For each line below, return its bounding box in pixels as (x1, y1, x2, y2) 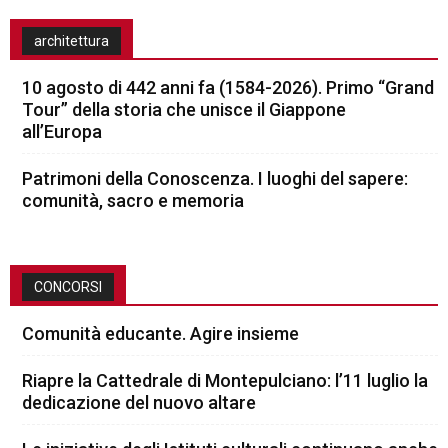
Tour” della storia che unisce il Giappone (22, 98, 346, 120)
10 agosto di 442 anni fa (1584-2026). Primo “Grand (22, 76, 434, 98)
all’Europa (22, 120, 102, 142)
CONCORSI (34, 278, 102, 295)
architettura (34, 32, 109, 49)
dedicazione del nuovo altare (22, 391, 256, 413)
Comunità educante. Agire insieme (22, 322, 299, 344)
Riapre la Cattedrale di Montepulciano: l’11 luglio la (22, 369, 428, 391)
